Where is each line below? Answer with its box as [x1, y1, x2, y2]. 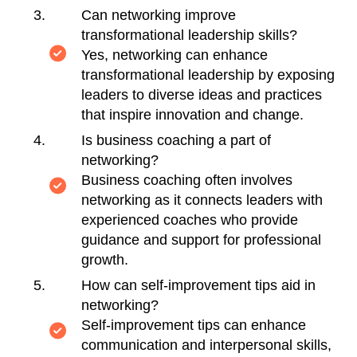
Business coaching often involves [81, 171, 293, 188]
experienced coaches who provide [81, 211, 299, 228]
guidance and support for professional [81, 231, 322, 248]
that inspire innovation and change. [81, 106, 304, 123]
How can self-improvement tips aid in [81, 277, 316, 293]
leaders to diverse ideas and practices [81, 86, 323, 103]
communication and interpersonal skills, [81, 336, 332, 353]
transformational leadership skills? [81, 26, 298, 43]
